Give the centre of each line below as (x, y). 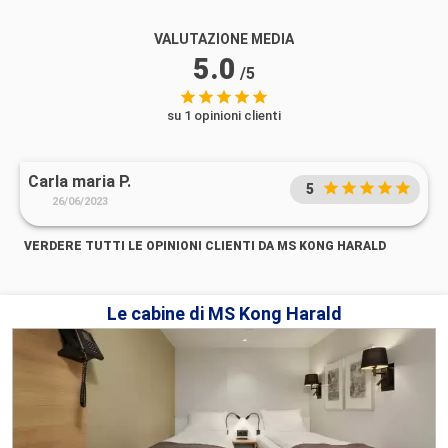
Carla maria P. (79, 181)
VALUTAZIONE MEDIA (224, 38)
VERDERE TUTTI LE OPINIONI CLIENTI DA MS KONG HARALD (205, 245)
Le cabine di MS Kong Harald (224, 313)
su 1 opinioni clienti (224, 115)
